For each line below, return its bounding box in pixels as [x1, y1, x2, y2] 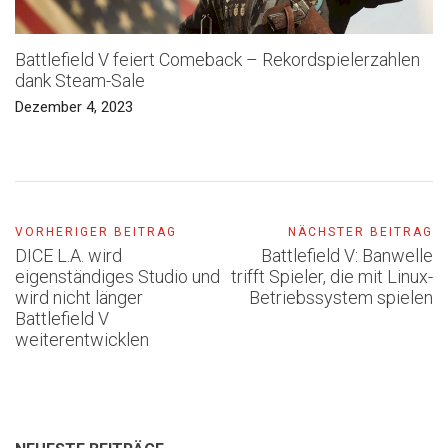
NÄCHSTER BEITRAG [288, 224, 433, 239]
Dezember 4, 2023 [15, 97, 133, 116]
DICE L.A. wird [15, 244, 122, 266]
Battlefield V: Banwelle [261, 244, 433, 266]
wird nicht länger [15, 286, 143, 308]
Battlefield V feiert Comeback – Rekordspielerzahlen [15, 48, 420, 70]
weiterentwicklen [15, 328, 149, 350]
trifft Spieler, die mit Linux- [231, 265, 433, 287]
